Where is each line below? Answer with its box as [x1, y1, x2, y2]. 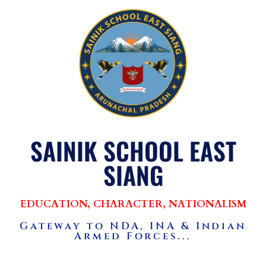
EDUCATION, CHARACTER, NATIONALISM [20, 197, 246, 211]
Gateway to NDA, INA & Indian [19, 218, 247, 233]
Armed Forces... [74, 229, 192, 243]
